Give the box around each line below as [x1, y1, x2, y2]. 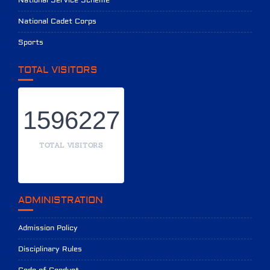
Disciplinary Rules [18, 244, 82, 254]
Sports [18, 37, 43, 47]
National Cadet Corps [18, 16, 96, 26]
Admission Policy [18, 223, 78, 233]
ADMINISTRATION [18, 193, 103, 206]
